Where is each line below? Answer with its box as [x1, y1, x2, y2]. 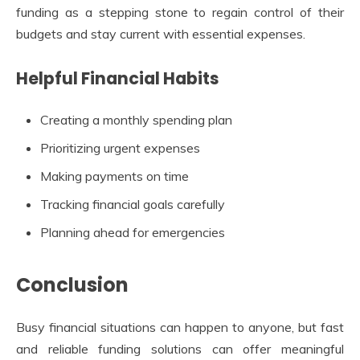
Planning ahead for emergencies [40, 223, 225, 240]
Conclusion [16, 271, 129, 298]
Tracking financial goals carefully [40, 195, 225, 212]
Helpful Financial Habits [16, 66, 219, 90]
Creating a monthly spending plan [40, 111, 232, 128]
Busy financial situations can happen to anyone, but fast [16, 319, 344, 336]
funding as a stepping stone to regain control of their [16, 3, 344, 20]
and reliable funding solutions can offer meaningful [16, 341, 344, 358]
